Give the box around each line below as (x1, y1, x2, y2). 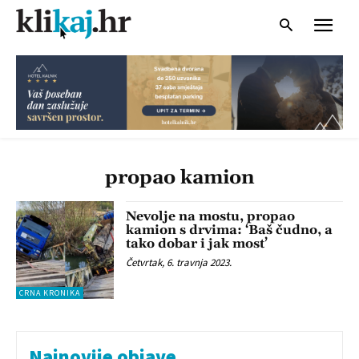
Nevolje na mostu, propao (126, 208, 296, 224)
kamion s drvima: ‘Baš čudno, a (126, 221, 333, 238)
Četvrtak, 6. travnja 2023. (126, 255, 232, 269)
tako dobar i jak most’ (126, 235, 268, 252)
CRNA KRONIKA (19, 288, 80, 299)
